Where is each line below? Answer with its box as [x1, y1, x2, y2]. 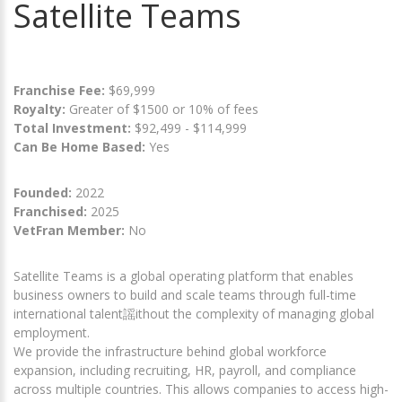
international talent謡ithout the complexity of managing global [13, 304, 374, 322]
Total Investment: [13, 118, 135, 136]
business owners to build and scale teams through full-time [13, 285, 356, 303]
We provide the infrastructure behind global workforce [13, 342, 327, 360]
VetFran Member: [13, 221, 125, 239]
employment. [13, 323, 90, 341]
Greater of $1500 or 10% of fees [66, 100, 258, 118]
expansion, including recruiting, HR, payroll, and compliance [13, 361, 356, 379]
